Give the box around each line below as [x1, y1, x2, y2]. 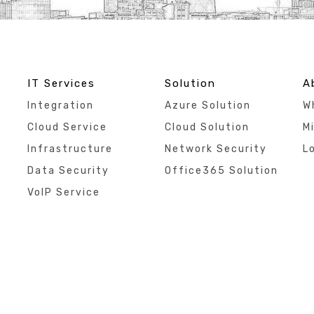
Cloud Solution [165, 121, 250, 133]
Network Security [165, 142, 268, 155]
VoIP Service [27, 186, 100, 198]
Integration [27, 99, 94, 111]
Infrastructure [27, 142, 113, 155]
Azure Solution [165, 99, 252, 111]
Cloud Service [27, 121, 107, 133]
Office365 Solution [165, 164, 279, 177]
